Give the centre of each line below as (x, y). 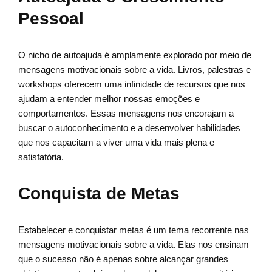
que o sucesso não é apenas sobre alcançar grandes (123, 259)
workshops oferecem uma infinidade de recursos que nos (132, 84)
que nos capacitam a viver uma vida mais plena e (116, 143)
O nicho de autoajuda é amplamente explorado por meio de (135, 55)
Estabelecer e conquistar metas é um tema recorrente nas (134, 230)
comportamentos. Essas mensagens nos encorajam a (126, 114)
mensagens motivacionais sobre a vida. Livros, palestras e (134, 70)
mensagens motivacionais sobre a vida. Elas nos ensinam (134, 245)
